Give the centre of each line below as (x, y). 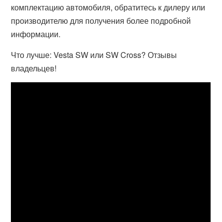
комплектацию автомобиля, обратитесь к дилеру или (108, 7)
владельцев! (34, 68)
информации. (36, 34)
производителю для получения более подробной (101, 21)
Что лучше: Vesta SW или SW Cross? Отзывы (94, 55)
